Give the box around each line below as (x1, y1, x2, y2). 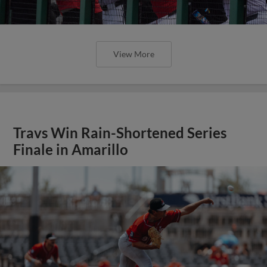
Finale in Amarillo (13, 141, 129, 158)
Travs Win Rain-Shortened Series (13, 124, 227, 141)
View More (113, 48, 154, 59)
